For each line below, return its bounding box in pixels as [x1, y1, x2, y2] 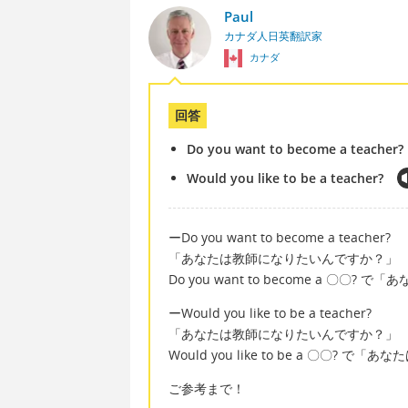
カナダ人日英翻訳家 [223, 27, 322, 44]
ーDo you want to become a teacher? [168, 228, 391, 246]
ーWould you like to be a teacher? [168, 304, 372, 322]
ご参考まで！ [168, 380, 245, 398]
